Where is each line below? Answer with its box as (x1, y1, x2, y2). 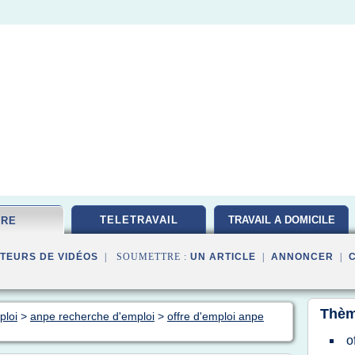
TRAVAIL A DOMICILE (227, 214, 335, 226)
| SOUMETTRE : (98, 251, 190, 262)
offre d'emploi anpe (167, 310, 264, 323)
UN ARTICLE (190, 251, 256, 262)
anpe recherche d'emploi (30, 310, 155, 323)
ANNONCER (271, 251, 334, 262)
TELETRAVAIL (99, 214, 178, 226)
